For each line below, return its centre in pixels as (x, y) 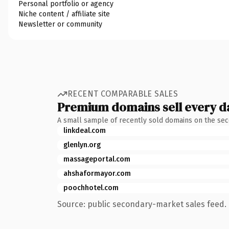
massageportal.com (97, 159)
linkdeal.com (85, 130)
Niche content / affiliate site (64, 14)
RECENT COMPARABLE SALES (123, 94)
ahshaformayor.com (97, 173)
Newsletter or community (60, 24)
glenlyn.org (82, 145)
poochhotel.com (91, 188)
